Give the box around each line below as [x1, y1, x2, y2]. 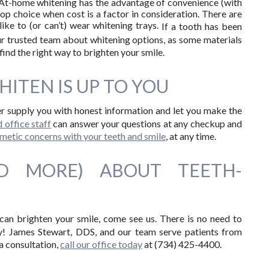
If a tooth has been [162, 20, 242, 32]
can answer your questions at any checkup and [50, 118, 242, 130]
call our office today [59, 238, 142, 250]
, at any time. [165, 130, 216, 142]
